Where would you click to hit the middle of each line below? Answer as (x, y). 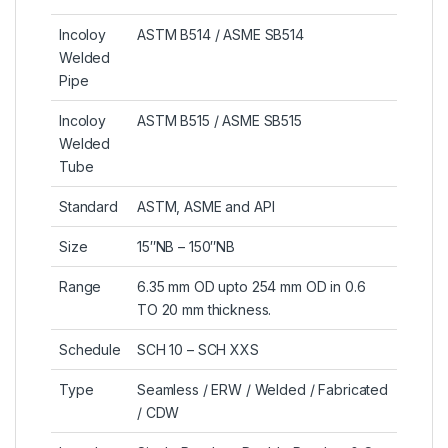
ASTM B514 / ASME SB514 (220, 35)
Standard (88, 207)
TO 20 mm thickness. (204, 310)
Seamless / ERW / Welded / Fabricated (262, 390)
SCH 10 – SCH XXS (198, 350)
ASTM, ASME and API (206, 207)
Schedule (90, 350)
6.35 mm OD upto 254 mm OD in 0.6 (251, 287)
